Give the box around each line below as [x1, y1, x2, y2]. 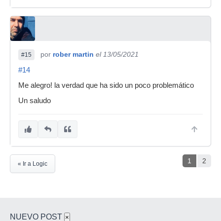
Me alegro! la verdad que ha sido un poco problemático [18, 81, 194, 89]
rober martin [53, 50, 94, 58]
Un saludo [18, 96, 51, 105]
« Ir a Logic [18, 160, 47, 167]
